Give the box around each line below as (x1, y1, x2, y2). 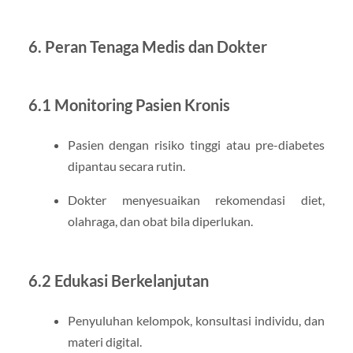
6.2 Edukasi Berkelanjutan (28, 270, 209, 290)
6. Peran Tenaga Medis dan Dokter (28, 36, 267, 56)
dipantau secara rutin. (67, 158, 185, 173)
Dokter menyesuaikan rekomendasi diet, (67, 191, 325, 207)
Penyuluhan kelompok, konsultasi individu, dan (67, 312, 325, 328)
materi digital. (67, 333, 142, 349)
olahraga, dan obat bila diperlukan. (67, 213, 253, 229)
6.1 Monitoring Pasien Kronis (28, 95, 230, 114)
